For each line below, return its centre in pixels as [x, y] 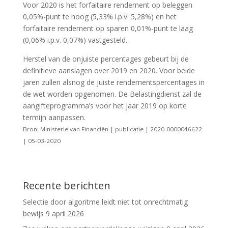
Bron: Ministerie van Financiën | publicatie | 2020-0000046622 [112, 129]
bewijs [33, 213]
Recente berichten [66, 185]
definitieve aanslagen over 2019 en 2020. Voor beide [109, 70]
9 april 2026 [65, 213]
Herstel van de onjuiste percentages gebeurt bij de [106, 59]
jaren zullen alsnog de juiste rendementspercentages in [113, 82]
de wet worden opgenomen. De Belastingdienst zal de [112, 94]
